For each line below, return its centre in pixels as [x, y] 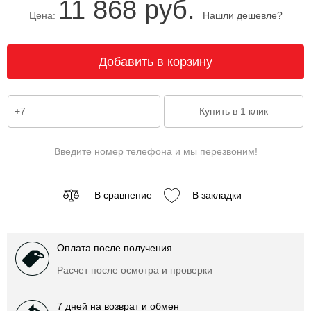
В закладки [217, 195]
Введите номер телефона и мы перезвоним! [155, 152]
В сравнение [123, 195]
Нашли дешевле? [242, 16]
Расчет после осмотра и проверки [135, 270]
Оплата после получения [115, 248]
